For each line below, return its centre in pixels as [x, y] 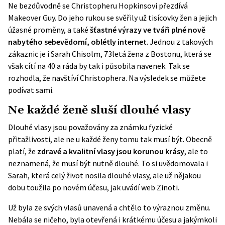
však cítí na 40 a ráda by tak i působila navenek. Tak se [99, 66]
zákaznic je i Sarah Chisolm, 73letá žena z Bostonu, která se [110, 54]
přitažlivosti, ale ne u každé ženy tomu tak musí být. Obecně [110, 139]
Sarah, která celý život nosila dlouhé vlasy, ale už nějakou [104, 175]
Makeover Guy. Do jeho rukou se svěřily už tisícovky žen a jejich [113, 18]
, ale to [196, 151]
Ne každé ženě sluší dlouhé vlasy [99, 110]
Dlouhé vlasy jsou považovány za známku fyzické [90, 127]
